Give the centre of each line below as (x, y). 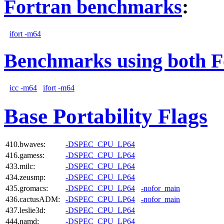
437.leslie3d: (25, 210)
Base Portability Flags (106, 116)
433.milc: (20, 166)
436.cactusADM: (33, 199)
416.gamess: (25, 155)
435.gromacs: (27, 188)
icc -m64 (23, 87)
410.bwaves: (25, 144)
